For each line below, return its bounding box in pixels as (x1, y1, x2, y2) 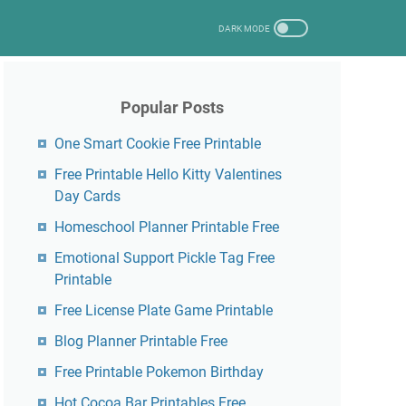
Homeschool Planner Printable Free (54, 218, 279, 236)
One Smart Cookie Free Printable (54, 135, 261, 152)
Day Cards (54, 188, 121, 205)
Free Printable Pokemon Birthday (54, 363, 264, 381)
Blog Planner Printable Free (54, 333, 227, 350)
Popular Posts (121, 98, 224, 117)
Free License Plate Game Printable (54, 302, 273, 319)
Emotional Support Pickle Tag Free (54, 249, 275, 266)
